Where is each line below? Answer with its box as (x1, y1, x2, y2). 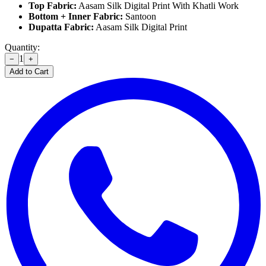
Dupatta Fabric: (28, 21, 94, 32)
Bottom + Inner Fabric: (28, 11, 123, 21)
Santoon (123, 11, 156, 21)
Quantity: (5, 42, 40, 52)
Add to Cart (9, 66, 49, 76)
